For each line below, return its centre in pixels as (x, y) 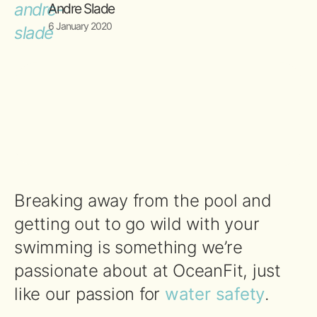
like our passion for (90, 294)
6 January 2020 (80, 25)
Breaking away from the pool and (143, 200)
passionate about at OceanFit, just (148, 270)
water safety (215, 294)
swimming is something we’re (128, 247)
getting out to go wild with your (137, 224)
